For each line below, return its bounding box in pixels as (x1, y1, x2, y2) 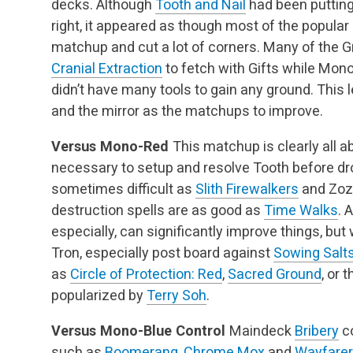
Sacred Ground (228, 265, 321, 282)
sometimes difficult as (51, 180, 195, 197)
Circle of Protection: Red (70, 265, 222, 282)
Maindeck (229, 321, 295, 339)
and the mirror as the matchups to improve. (51, 102, 323, 119)
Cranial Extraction (51, 59, 162, 76)
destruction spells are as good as (51, 201, 264, 218)
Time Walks (264, 201, 338, 218)
